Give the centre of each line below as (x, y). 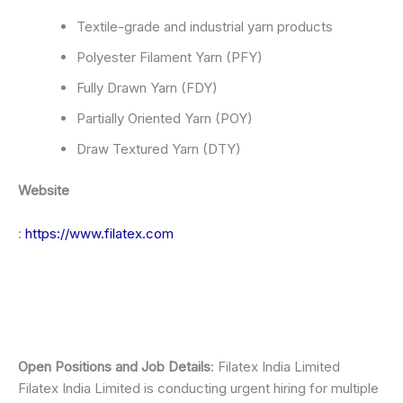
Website (44, 191)
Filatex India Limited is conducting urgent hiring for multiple (198, 389)
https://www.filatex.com (99, 234)
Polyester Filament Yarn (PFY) (170, 57)
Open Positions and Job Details (114, 367)
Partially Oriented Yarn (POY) (165, 118)
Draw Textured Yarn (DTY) (159, 148)
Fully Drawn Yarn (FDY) (147, 87)
